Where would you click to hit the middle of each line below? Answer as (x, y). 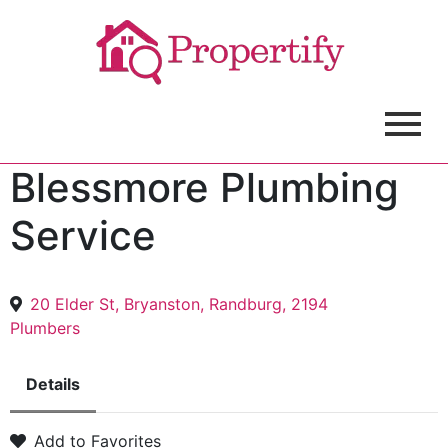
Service (83, 235)
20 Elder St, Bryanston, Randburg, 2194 (179, 304)
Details (53, 384)
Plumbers (45, 328)
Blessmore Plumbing (204, 187)
